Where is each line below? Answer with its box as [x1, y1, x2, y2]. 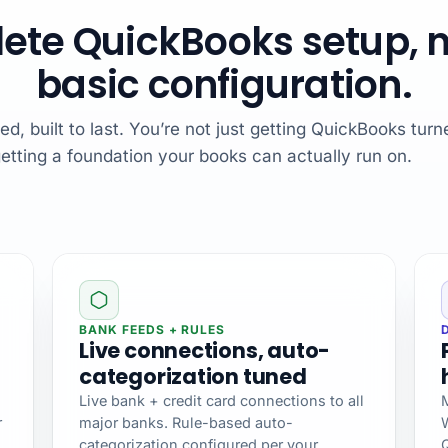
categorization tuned [79, 361, 307, 391]
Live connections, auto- [79, 335, 331, 365]
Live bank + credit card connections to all [79, 392, 364, 410]
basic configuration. [36, 57, 412, 111]
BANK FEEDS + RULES [79, 321, 226, 337]
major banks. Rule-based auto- [79, 414, 293, 432]
